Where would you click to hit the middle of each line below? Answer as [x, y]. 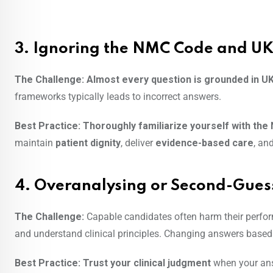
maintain [35, 143]
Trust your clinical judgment [147, 263]
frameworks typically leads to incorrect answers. [118, 97]
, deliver [138, 143]
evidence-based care [204, 143]
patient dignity [88, 143]
